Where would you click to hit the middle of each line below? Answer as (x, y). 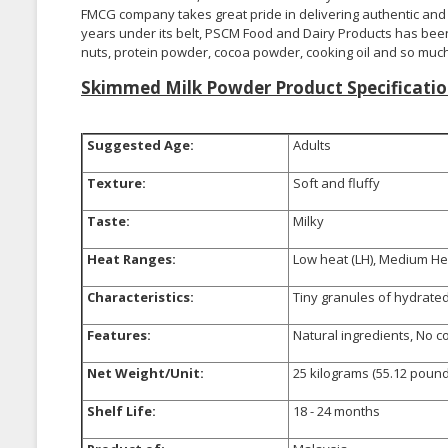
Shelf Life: (120, 411)
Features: (117, 335)
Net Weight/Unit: (144, 373)
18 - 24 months (335, 411)
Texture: (115, 183)
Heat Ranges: (130, 259)
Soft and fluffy (335, 183)
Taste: (107, 221)
